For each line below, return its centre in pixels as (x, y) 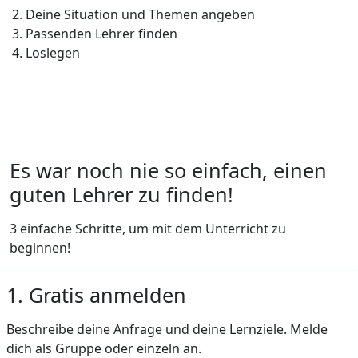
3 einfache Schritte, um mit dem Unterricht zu (148, 228)
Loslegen (53, 52)
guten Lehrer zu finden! (121, 194)
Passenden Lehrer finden (101, 33)
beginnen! (40, 247)
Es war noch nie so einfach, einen (168, 170)
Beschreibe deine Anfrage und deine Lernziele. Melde (167, 329)
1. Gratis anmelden (96, 294)
